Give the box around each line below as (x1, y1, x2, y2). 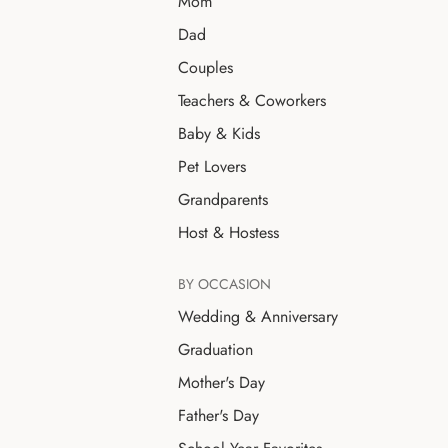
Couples (178, 55, 233, 79)
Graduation (178, 337, 253, 361)
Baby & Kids (178, 121, 260, 145)
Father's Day (178, 403, 259, 427)
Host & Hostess (178, 220, 279, 244)
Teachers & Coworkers (178, 88, 326, 112)
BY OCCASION (178, 273, 271, 294)
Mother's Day (178, 370, 265, 394)
